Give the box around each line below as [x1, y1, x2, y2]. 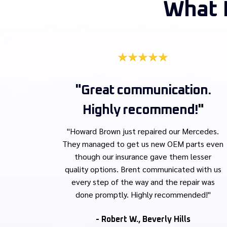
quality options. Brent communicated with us [64, 164, 221, 175]
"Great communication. [75, 84, 211, 97]
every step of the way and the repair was [71, 176, 215, 187]
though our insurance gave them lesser [74, 151, 211, 162]
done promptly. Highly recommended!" [75, 189, 211, 200]
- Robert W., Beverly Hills [95, 215, 191, 224]
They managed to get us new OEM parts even [62, 138, 223, 149]
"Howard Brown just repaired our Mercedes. [67, 126, 219, 137]
